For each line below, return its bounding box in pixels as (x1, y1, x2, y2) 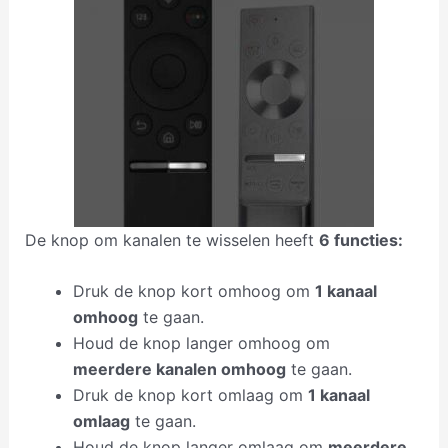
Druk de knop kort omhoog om (72, 281, 315, 302)
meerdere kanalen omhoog (72, 359, 286, 380)
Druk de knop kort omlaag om (72, 385, 308, 406)
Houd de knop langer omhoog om (72, 333, 330, 354)
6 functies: (318, 229, 403, 250)
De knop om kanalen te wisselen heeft (24, 229, 319, 250)
